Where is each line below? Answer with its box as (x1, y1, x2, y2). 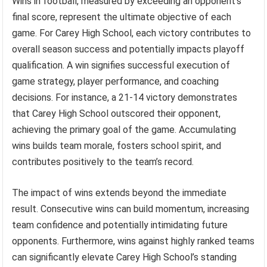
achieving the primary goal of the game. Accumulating (12, 123, 237, 135)
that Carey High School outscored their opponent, (12, 107, 221, 119)
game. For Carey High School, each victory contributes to (12, 27, 252, 39)
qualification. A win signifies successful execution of (12, 59, 231, 71)
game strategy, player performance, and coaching (12, 75, 219, 87)
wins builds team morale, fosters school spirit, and (12, 139, 222, 151)
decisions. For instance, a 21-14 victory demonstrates (12, 91, 238, 103)
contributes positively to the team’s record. (12, 156, 194, 167)
